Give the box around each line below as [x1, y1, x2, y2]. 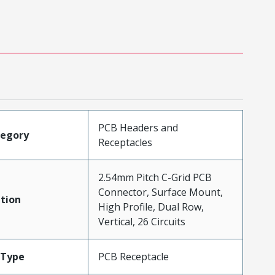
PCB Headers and [98, 120, 178, 134]
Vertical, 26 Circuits [98, 214, 185, 228]
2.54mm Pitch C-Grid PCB [98, 170, 212, 184]
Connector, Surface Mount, [98, 185, 223, 199]
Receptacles [98, 135, 152, 149]
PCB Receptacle [98, 249, 169, 263]
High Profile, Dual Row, [98, 199, 204, 214]
